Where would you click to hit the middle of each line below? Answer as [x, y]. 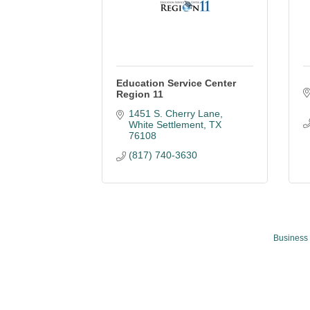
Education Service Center [176, 83]
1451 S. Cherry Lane [174, 113]
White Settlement [166, 125]
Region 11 [140, 94]
